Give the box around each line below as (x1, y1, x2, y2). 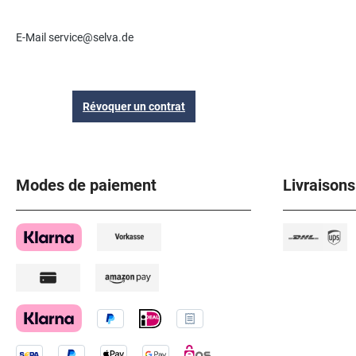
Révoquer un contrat (82, 100, 185, 114)
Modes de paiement (16, 176, 157, 195)
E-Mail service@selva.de (16, 31, 133, 44)
